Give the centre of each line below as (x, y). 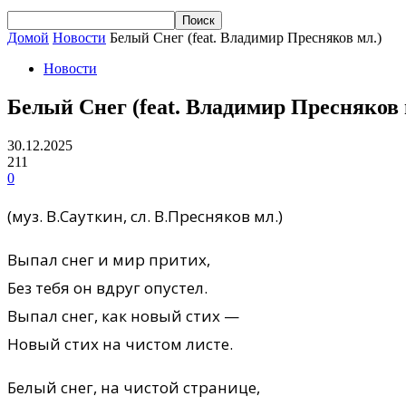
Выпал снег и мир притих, (109, 259)
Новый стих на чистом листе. (120, 343)
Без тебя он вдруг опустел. (107, 287)
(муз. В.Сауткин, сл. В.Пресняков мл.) (145, 216)
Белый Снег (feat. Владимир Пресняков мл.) (246, 38)
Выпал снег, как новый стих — (123, 315)
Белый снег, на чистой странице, (134, 387)
